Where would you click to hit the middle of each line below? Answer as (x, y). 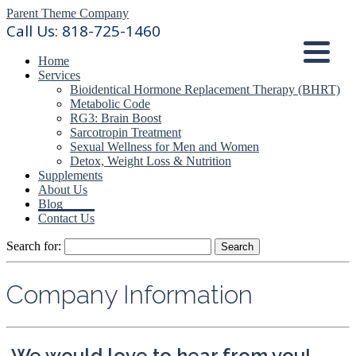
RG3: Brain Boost (116, 118)
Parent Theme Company (68, 13)
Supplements (70, 175)
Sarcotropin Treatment (126, 132)
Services (59, 75)
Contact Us (66, 218)
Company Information (130, 295)
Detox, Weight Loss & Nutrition (151, 161)
